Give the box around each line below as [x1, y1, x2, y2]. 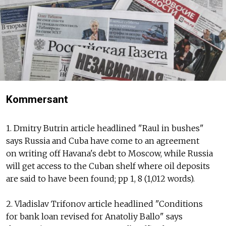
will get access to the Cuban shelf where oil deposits [6, 161, 210, 172]
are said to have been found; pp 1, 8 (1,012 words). [6, 174, 195, 184]
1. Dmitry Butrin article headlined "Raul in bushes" [6, 123, 204, 134]
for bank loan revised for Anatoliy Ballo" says [6, 211, 183, 222]
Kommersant [6, 93, 68, 105]
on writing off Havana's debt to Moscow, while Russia [6, 148, 213, 159]
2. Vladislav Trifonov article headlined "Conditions [6, 199, 203, 209]
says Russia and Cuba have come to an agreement [6, 136, 199, 146]
